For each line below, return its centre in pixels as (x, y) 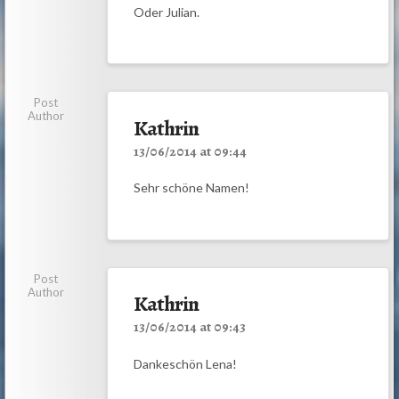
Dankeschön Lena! (185, 363)
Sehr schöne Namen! (191, 188)
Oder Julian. (166, 12)
